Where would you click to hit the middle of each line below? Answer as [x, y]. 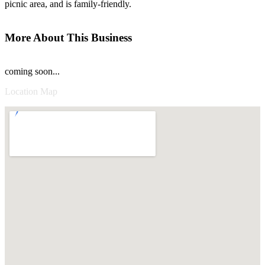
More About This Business [68, 38]
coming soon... [32, 71]
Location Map [31, 91]
